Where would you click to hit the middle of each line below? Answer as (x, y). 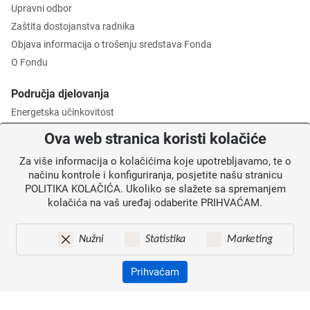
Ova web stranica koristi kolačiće (155, 139)
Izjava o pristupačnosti (60, 288)
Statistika (165, 239)
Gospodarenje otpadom (62, 148)
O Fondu (29, 62)
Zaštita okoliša (43, 130)
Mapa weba (36, 252)
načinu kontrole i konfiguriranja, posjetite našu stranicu (155, 175)
